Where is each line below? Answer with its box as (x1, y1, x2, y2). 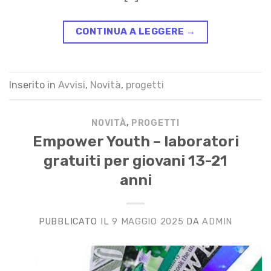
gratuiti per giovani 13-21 (44, 152, 227, 170)
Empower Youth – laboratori (32, 132, 239, 151)
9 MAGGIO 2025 (112, 216, 184, 227)
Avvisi (58, 79, 85, 91)
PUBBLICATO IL (38, 216, 113, 227)
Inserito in (9, 79, 58, 91)
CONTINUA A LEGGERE (75, 25, 186, 37)
